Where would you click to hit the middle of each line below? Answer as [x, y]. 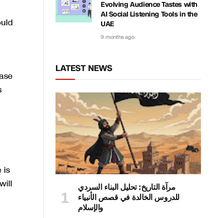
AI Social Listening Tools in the [149, 14]
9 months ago [118, 37]
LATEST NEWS [84, 68]
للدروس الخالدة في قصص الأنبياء [129, 198]
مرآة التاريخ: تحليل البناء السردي [127, 187]
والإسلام [91, 208]
